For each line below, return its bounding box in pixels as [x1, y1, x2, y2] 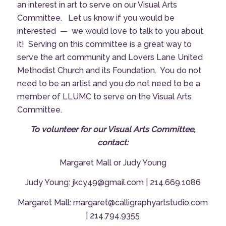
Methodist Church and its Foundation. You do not [17, 65, 201, 75]
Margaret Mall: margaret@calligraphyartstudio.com [18, 197, 208, 207]
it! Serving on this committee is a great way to [17, 39, 192, 49]
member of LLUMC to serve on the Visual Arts [17, 91, 192, 101]
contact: [97, 138, 129, 148]
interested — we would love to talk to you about [17, 26, 203, 36]
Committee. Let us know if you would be [17, 13, 175, 23]
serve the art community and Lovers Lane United [17, 52, 203, 62]
